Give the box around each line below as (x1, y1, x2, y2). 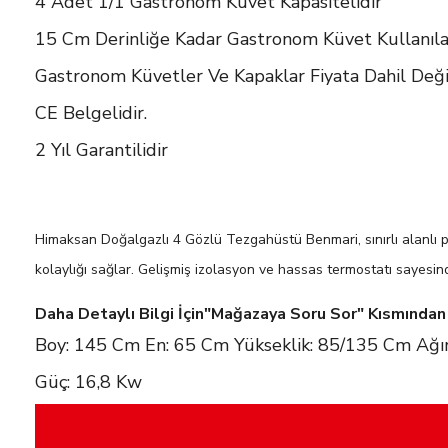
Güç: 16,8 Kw (35, 370, 142, 395)
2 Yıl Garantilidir (35, 138, 168, 163)
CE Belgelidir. (35, 101, 147, 126)
